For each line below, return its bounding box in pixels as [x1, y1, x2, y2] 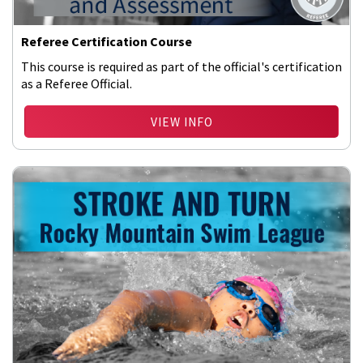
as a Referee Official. [21, 75, 132, 92]
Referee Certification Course [21, 33, 192, 49]
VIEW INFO [150, 114, 213, 130]
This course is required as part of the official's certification [21, 58, 342, 75]
